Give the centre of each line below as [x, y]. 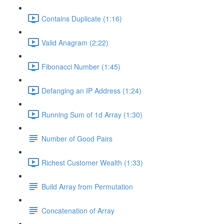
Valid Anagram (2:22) [75, 42]
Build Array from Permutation [87, 186]
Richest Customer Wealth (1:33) [92, 162]
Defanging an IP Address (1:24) [91, 90]
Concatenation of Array [78, 210]
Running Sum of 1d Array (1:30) [92, 114]
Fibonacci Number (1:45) [81, 66]
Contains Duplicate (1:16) [82, 18]
